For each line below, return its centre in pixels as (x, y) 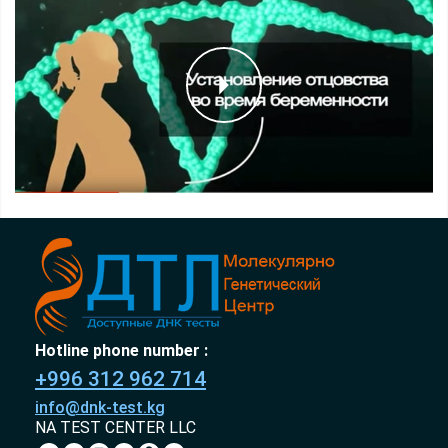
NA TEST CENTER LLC (115, 428)
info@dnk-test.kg (100, 408)
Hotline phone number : (121, 351)
